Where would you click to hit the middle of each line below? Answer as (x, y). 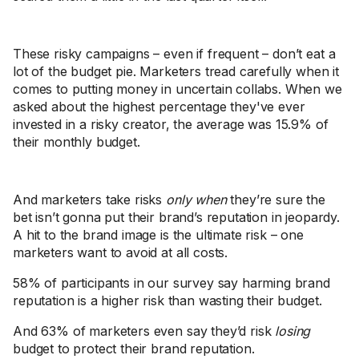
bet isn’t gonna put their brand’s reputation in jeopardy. (176, 217)
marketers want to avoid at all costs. (122, 252)
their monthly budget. (77, 142)
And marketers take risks (89, 200)
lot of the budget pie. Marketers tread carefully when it (176, 71)
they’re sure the (276, 200)
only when (196, 200)
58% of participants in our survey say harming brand (171, 283)
